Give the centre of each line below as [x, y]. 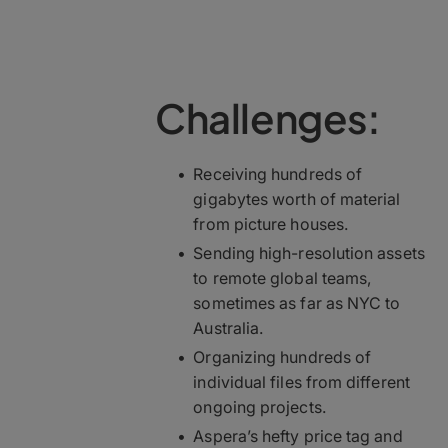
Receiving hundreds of [278, 174]
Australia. [228, 328]
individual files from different [301, 382]
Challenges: [268, 117]
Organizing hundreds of [282, 357]
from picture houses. [270, 224]
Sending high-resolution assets [309, 253]
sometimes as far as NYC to [297, 303]
